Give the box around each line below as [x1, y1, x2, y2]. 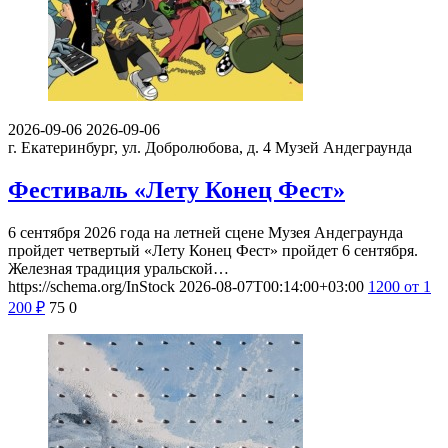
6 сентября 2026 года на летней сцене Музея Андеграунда [8, 223, 403, 241]
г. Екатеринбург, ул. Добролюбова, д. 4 [8, 138, 271, 156]
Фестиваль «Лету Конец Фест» [8, 176, 345, 203]
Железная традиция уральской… [8, 259, 229, 277]
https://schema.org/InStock [8, 277, 175, 295]
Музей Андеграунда [275, 138, 412, 156]
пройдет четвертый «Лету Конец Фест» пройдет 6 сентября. [8, 241, 418, 259]
